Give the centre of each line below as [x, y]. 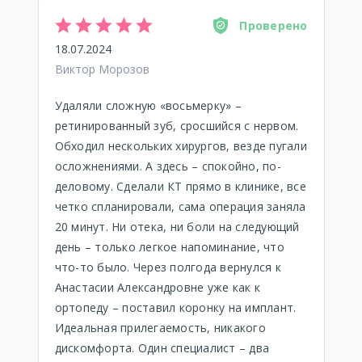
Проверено [274, 25]
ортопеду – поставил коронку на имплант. [175, 307]
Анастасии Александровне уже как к [157, 287]
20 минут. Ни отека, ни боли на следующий [177, 227]
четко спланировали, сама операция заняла [180, 206]
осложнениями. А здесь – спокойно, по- [168, 166]
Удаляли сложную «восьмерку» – [148, 105]
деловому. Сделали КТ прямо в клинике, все [180, 186]
